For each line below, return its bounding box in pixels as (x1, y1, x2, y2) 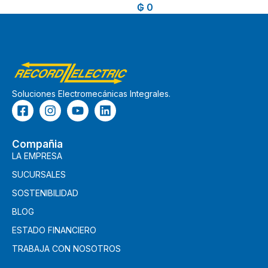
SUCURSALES (12, 169, 66, 180)
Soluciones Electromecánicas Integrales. (12, 89, 170, 99)
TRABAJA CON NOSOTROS (12, 243, 121, 254)
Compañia (12, 138, 63, 151)
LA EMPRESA (12, 151, 62, 162)
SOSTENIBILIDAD (12, 188, 78, 199)
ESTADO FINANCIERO (12, 225, 96, 236)
